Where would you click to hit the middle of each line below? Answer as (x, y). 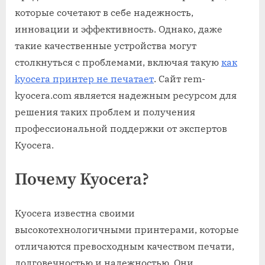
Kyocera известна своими (75, 213)
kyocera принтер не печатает (84, 79)
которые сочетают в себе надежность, (104, 13)
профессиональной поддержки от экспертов (121, 129)
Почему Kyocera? (82, 180)
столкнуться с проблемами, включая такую (118, 62)
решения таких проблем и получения (105, 112)
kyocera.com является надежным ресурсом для (126, 96)
